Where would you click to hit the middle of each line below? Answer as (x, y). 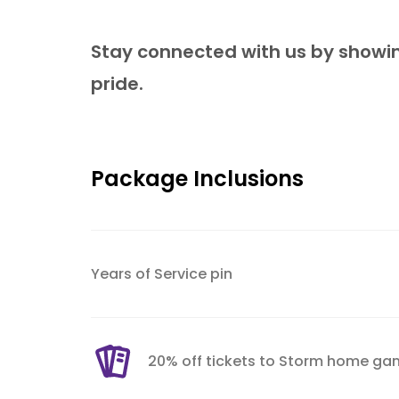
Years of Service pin (162, 273)
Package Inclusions (197, 179)
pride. (117, 84)
